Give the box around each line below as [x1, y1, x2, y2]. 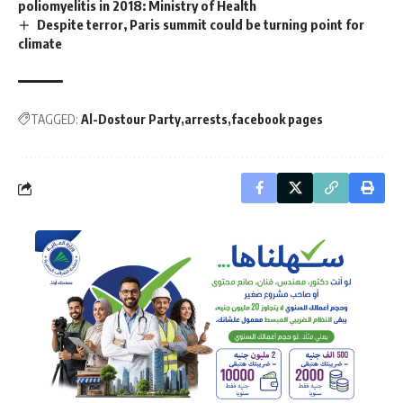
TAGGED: [31, 112, 78, 128]
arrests [184, 112, 228, 128]
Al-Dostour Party [81, 112, 181, 128]
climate [18, 35, 62, 52]
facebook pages [231, 112, 323, 128]
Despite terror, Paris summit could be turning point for [37, 15, 365, 32]
